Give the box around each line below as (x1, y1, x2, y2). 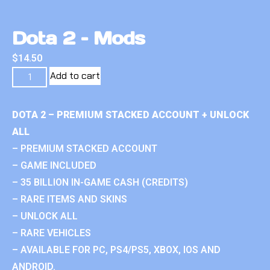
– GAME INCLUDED (12, 159, 96, 171)
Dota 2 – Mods (12, 26, 145, 49)
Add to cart (50, 69, 101, 82)
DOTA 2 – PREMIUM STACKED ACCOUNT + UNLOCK (12, 108, 249, 121)
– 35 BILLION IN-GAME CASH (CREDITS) (12, 176, 188, 188)
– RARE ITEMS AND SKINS (12, 193, 127, 205)
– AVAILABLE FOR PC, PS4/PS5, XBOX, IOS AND (12, 243, 221, 256)
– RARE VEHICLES (12, 227, 91, 239)
